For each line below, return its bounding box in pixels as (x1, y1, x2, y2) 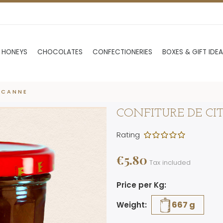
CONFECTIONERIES (93, 47, 152, 57)
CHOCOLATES (37, 47, 83, 57)
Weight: (116, 199, 147, 210)
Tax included (149, 157, 191, 167)
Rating (116, 129, 144, 140)
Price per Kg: (116, 179, 166, 190)
